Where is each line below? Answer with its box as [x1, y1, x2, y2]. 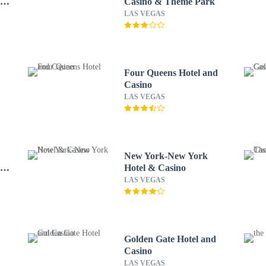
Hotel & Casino [123, 163, 186, 173]
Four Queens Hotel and [123, 68, 218, 78]
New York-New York [123, 151, 208, 161]
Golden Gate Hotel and [123, 234, 216, 244]
